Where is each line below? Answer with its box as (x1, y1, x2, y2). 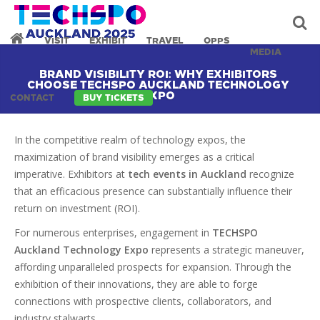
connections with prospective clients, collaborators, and (14, 294, 271, 308)
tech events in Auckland (128, 167, 246, 181)
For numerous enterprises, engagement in (14, 226, 212, 239)
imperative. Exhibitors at (14, 167, 128, 181)
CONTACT (10, 93, 54, 103)
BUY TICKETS (83, 93, 144, 103)
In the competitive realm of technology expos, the (14, 133, 246, 146)
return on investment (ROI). (14, 201, 140, 215)
